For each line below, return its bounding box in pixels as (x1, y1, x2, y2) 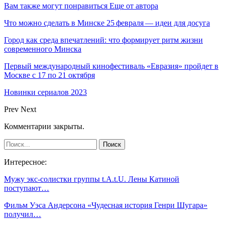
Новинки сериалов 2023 (4, 87, 87, 96)
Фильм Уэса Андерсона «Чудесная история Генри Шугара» (4, 200, 207, 209)
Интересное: (4, 157, 47, 166)
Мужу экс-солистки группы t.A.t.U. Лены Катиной (4, 174, 179, 183)
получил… (4, 209, 41, 218)
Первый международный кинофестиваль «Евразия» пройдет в (4, 61, 218, 70)
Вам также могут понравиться (4, 1, 107, 10)
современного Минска (4, 44, 81, 53)
